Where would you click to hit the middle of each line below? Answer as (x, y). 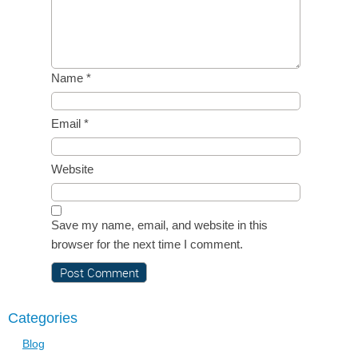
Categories (43, 318)
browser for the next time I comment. (147, 245)
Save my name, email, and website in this (159, 225)
